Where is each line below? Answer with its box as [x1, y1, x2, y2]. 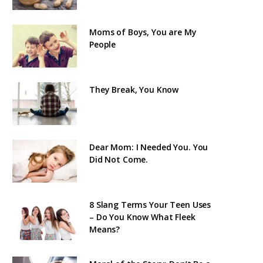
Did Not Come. [89, 153, 149, 165]
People [89, 38, 116, 50]
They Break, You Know [89, 83, 179, 95]
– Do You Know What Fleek [89, 211, 195, 222]
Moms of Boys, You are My [89, 26, 197, 38]
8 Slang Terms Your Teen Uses [89, 198, 211, 210]
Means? [89, 223, 120, 235]
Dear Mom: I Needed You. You [89, 141, 208, 153]
